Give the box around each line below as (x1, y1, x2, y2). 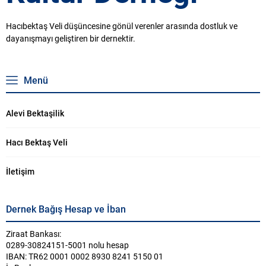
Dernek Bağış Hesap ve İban (6, 202, 126, 216)
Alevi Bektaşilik (6, 107, 64, 119)
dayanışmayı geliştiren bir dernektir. (6, 33, 135, 45)
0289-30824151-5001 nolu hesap (6, 239, 129, 251)
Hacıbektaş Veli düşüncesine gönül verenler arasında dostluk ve (6, 20, 237, 32)
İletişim (6, 166, 34, 178)
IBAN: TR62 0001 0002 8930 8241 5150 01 (6, 251, 163, 262)
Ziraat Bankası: (6, 228, 61, 240)
